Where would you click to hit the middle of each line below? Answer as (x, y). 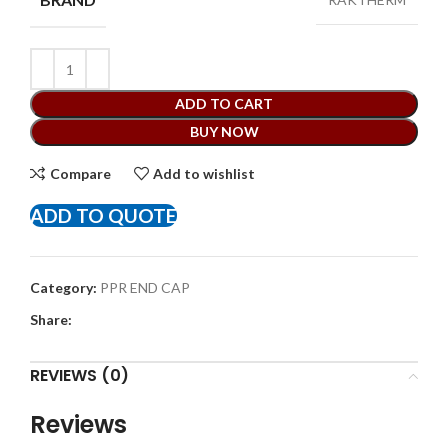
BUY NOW (224, 131)
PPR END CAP (145, 287)
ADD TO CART (224, 103)
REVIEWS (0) (79, 375)
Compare (80, 173)
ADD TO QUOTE (103, 215)
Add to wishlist (204, 173)
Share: (51, 319)
